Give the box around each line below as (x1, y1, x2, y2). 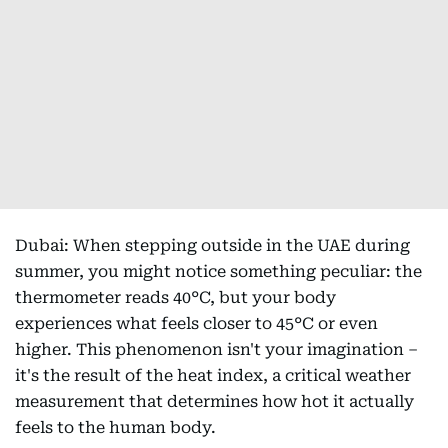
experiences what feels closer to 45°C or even (15, 314, 378, 333)
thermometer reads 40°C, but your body (15, 288, 336, 307)
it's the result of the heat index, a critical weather (15, 366, 411, 385)
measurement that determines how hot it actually (15, 392, 414, 411)
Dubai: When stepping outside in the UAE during (15, 236, 410, 255)
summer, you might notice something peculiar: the (15, 262, 422, 281)
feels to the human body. (15, 418, 216, 437)
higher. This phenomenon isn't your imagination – (15, 340, 418, 359)
